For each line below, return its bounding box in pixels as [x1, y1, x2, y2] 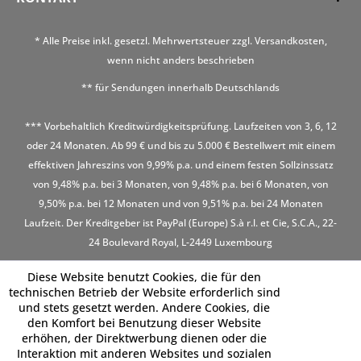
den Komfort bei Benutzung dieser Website [27, 315, 261, 330]
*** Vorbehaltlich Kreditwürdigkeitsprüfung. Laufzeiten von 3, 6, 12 [24, 119, 337, 134]
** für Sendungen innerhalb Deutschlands [81, 81, 280, 95]
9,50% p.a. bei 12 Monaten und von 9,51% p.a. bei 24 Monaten [38, 197, 323, 211]
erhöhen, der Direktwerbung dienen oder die [22, 330, 267, 346]
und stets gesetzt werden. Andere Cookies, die [19, 300, 270, 315]
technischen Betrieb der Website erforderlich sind [8, 284, 280, 300]
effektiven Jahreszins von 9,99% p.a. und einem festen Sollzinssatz [27, 158, 334, 172]
